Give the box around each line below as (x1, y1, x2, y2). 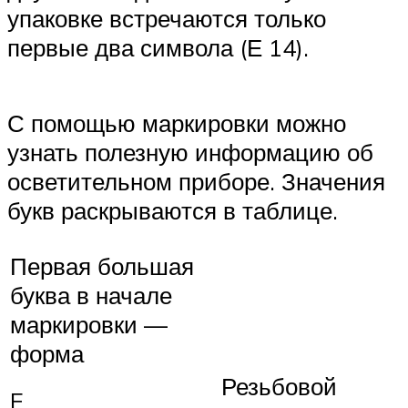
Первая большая (10, 250, 194, 280)
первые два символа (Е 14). (7, 32, 309, 62)
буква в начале (10, 280, 172, 310)
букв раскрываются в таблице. (7, 196, 338, 226)
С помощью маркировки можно (7, 108, 346, 138)
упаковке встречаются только (7, 3, 326, 33)
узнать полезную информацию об (7, 138, 373, 168)
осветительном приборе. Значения (7, 167, 385, 197)
